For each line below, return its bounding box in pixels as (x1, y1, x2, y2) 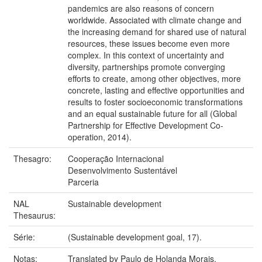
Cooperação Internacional (68, 152, 164, 164)
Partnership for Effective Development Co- (68, 119, 223, 131)
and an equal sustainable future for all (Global (68, 107, 237, 119)
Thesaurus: (13, 209, 58, 221)
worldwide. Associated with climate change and (68, 13, 242, 26)
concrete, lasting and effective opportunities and (68, 84, 244, 96)
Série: (13, 230, 37, 243)
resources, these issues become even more (68, 37, 230, 49)
